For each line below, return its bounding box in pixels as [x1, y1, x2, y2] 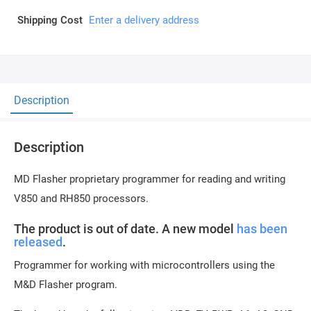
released [14, 235, 62, 249]
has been [237, 221, 287, 236]
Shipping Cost [17, 14, 85, 26]
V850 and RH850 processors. [14, 192, 149, 205]
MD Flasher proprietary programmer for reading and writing [14, 173, 285, 185]
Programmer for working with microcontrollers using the [14, 259, 275, 271]
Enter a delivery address [89, 14, 199, 26]
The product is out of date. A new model [14, 221, 237, 236]
